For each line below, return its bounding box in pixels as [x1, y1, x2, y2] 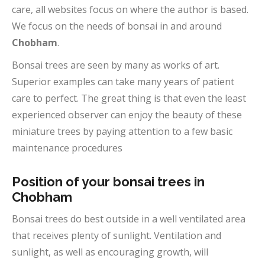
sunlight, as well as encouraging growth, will [12, 245, 208, 258]
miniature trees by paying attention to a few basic [12, 125, 232, 138]
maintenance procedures [12, 141, 122, 154]
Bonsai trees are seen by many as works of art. [12, 59, 219, 72]
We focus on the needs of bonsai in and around [12, 20, 222, 33]
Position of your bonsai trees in [12, 174, 205, 189]
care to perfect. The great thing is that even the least [12, 92, 246, 105]
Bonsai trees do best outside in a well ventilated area [12, 212, 245, 225]
